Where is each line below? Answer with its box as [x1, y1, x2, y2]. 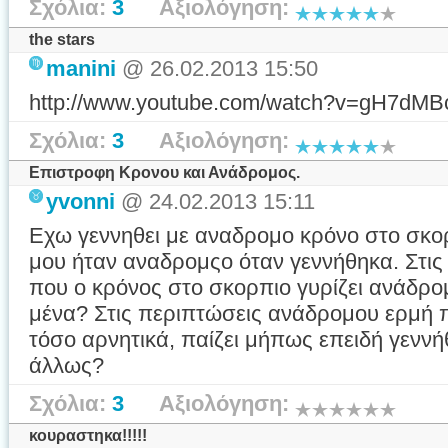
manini [46, 56, 116, 81]
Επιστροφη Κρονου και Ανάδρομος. [29, 164, 300, 181]
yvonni [46, 189, 115, 214]
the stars [29, 31, 95, 48]
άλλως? [29, 353, 116, 378]
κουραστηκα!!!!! [29, 427, 147, 444]
